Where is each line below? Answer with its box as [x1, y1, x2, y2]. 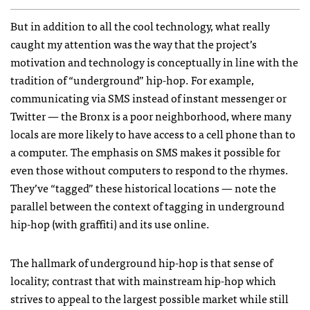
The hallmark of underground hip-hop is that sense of [10, 253, 273, 271]
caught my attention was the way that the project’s [10, 34, 257, 53]
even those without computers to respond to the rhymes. [10, 160, 289, 179]
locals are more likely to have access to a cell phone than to [10, 124, 295, 143]
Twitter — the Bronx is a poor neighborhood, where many [10, 106, 291, 125]
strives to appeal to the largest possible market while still [10, 289, 289, 307]
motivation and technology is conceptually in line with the [10, 52, 298, 71]
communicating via [10, 88, 108, 107]
